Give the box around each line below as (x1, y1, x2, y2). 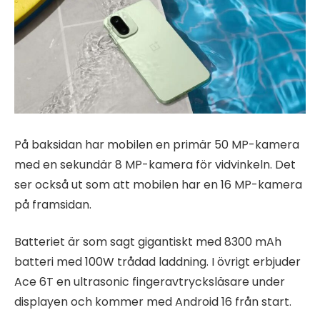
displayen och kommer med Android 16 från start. (14, 294, 291, 311)
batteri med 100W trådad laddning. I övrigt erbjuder (14, 254, 301, 271)
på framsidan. (14, 196, 91, 213)
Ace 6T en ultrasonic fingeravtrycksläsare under (14, 274, 285, 291)
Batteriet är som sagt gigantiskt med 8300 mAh (14, 234, 281, 251)
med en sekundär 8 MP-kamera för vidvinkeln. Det (14, 156, 296, 173)
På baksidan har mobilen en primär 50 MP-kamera (14, 136, 299, 153)
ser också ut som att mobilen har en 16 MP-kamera (14, 176, 302, 193)
